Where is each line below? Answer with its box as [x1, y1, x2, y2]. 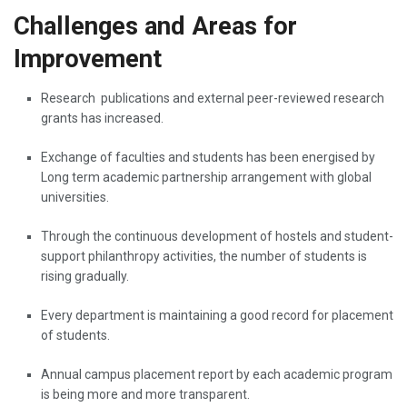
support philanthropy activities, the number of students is [41, 249, 367, 264]
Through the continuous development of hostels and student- [41, 229, 393, 244]
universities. [41, 190, 109, 205]
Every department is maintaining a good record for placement [41, 308, 393, 323]
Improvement [14, 45, 162, 74]
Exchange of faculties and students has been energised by [41, 150, 375, 165]
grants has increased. [41, 111, 164, 126]
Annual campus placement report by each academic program [41, 367, 392, 382]
